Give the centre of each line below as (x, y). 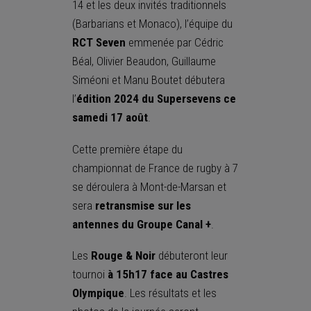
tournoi (90, 275)
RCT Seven (99, 42)
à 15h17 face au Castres (168, 275)
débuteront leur (192, 256)
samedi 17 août (110, 117)
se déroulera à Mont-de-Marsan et (149, 186)
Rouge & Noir (123, 256)
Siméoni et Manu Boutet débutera (149, 80)
